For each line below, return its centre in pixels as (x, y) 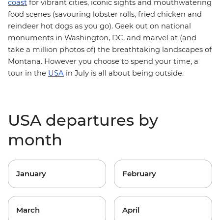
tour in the (28, 73)
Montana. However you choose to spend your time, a (103, 61)
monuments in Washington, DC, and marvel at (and (102, 38)
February (139, 174)
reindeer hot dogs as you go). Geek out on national (99, 26)
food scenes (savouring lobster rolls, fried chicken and (105, 14)
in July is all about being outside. (126, 73)
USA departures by (83, 120)
